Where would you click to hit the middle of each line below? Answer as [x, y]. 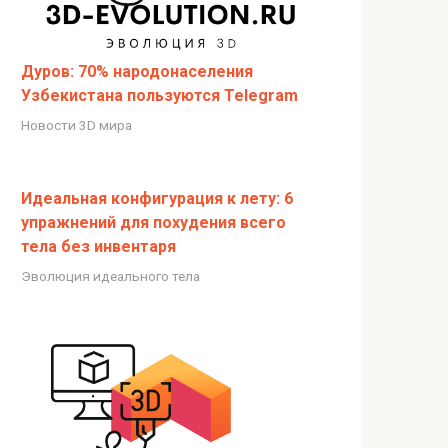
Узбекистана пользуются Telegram [159, 95]
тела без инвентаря [98, 246]
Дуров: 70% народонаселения [137, 71]
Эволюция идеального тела [110, 275]
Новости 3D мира [76, 124]
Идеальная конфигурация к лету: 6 [157, 198]
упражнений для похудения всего [153, 222]
